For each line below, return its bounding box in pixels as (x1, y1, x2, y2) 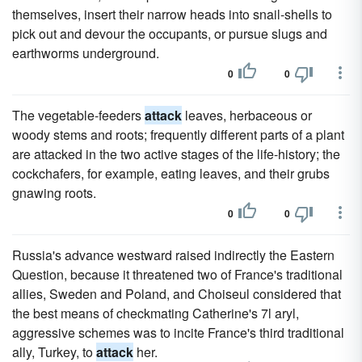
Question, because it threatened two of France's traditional (12, 265, 343, 284)
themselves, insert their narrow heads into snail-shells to (12, 5, 332, 23)
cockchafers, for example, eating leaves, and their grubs (12, 164, 330, 183)
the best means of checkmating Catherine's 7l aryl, (12, 304, 299, 322)
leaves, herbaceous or (182, 106, 312, 124)
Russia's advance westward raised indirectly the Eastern (12, 246, 335, 264)
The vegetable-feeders (12, 106, 145, 124)
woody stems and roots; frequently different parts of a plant (12, 125, 344, 144)
